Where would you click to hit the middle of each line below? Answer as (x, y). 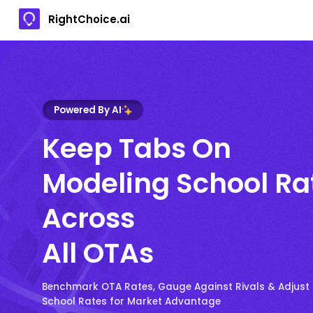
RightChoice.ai (89, 19)
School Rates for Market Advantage (131, 301)
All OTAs (98, 253)
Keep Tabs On (137, 148)
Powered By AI (88, 110)
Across (88, 218)
